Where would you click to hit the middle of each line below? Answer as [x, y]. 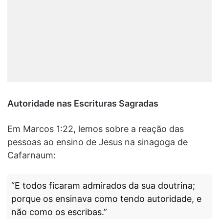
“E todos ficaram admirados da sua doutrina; [103, 185]
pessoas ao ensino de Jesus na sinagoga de [98, 142]
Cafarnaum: [32, 155]
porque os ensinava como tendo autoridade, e [106, 198]
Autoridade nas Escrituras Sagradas [83, 103]
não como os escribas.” [59, 212]
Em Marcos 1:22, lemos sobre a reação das [96, 129]
